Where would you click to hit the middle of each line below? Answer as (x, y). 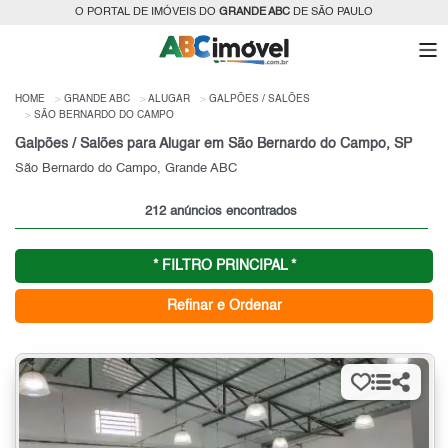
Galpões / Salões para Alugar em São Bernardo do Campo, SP (213, 144)
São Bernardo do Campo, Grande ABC (126, 168)
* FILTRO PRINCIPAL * (224, 265)
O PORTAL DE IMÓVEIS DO (147, 12)
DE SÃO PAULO (331, 12)
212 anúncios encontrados (221, 211)
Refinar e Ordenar (224, 305)
